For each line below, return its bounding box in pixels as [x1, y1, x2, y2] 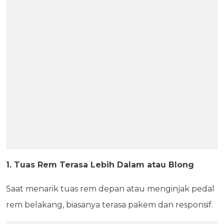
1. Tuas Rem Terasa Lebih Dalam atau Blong [6, 159, 194, 169]
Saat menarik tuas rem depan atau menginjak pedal [6, 183, 214, 193]
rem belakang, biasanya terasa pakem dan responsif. [6, 199, 215, 209]
